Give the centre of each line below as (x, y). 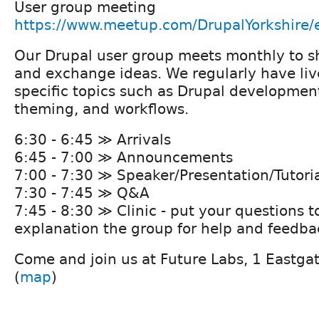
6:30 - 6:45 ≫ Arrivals (93, 139)
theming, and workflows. (101, 109)
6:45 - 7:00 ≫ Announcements (124, 157)
